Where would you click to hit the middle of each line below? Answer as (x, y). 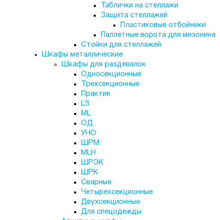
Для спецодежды (111, 212)
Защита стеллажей (134, 15)
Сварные (96, 182)
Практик (96, 94)
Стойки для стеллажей (121, 45)
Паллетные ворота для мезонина (158, 35)
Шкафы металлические (82, 55)
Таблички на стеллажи (139, 5)
